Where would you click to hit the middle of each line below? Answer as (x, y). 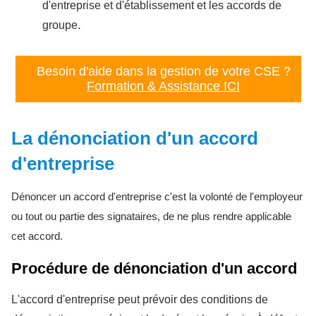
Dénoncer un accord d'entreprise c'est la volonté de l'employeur (157, 196)
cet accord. (38, 236)
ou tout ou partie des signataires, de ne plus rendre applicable (151, 216)
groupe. (61, 25)
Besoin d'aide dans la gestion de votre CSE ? (163, 71)
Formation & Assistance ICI (163, 86)
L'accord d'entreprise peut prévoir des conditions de (140, 299)
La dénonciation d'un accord (135, 138)
